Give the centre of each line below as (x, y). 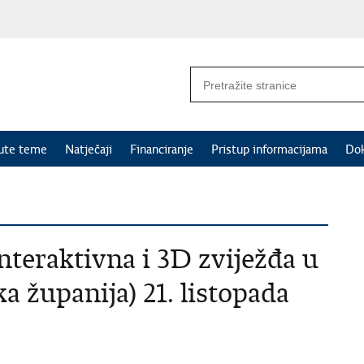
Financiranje (162, 149)
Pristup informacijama (269, 149)
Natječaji (89, 149)
